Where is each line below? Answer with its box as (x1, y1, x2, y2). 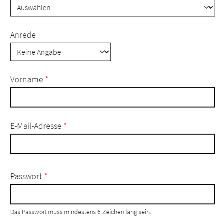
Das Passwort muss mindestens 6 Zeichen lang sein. (10, 207, 151, 216)
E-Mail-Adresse (10, 120, 63, 131)
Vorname (10, 74, 45, 85)
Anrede (10, 29, 36, 40)
